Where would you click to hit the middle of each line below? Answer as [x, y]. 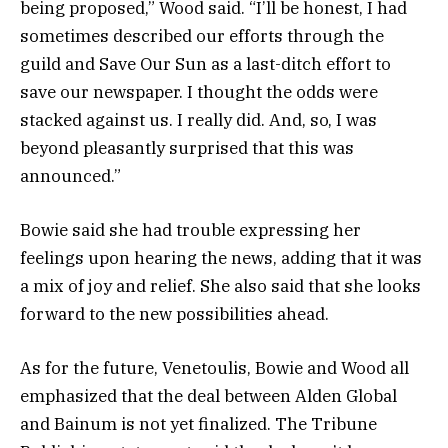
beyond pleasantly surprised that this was [187, 148]
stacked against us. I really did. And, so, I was [198, 120]
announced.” [70, 176]
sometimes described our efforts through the [202, 36]
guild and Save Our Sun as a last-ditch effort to [205, 64]
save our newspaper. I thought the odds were [199, 92]
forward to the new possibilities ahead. [176, 314]
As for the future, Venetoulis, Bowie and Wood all [214, 368]
